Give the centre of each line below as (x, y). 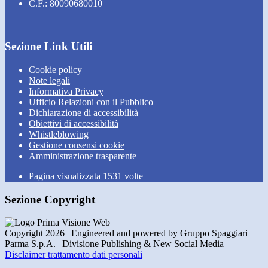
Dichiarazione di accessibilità (83, 113)
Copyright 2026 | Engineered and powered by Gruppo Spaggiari (126, 233)
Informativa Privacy (66, 91)
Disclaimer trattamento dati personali (74, 255)
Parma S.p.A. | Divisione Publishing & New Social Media (114, 244)
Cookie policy (55, 70)
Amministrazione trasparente (83, 156)
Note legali (49, 80)
